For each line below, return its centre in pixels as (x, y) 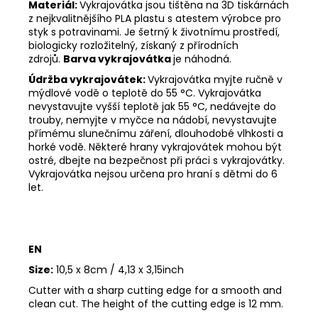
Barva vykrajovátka (118, 59)
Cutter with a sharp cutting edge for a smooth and (155, 290)
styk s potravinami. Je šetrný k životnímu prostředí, (154, 32)
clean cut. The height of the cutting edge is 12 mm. (156, 303)
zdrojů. (46, 59)
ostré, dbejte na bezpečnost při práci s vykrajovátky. (157, 160)
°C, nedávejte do (234, 106)
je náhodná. (202, 59)
